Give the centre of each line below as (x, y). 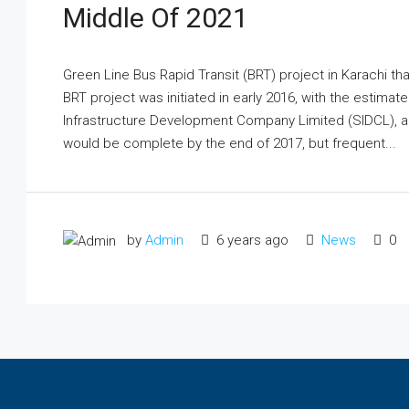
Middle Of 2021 (156, 18)
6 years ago (251, 240)
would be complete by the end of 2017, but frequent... (230, 143)
